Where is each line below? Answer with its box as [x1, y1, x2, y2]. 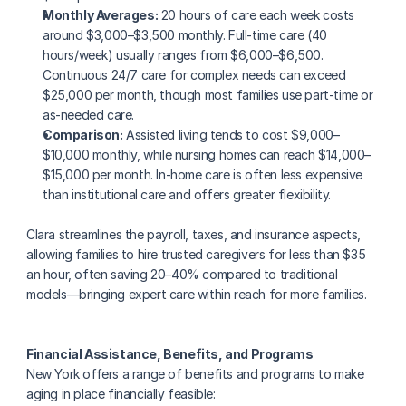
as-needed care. [43, 107, 134, 122]
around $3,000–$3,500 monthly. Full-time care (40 [43, 27, 327, 43]
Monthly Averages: [43, 7, 159, 23]
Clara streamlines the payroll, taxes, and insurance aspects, [26, 227, 362, 242]
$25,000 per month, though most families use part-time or [43, 87, 373, 102]
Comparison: [43, 127, 123, 142]
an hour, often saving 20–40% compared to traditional [26, 266, 338, 282]
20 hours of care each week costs [158, 7, 355, 23]
